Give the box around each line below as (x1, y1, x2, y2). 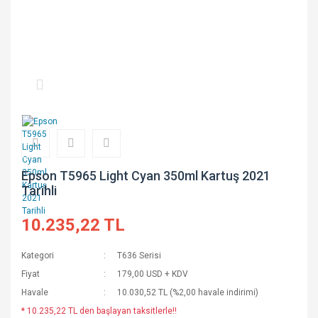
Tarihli (21, 183, 57, 198)
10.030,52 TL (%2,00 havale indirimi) (117, 287, 259, 297)
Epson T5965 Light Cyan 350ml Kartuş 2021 (21, 168, 270, 183)
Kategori (21, 251, 54, 261)
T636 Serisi (117, 251, 162, 261)
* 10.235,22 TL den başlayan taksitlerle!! (21, 306, 177, 316)
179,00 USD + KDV (117, 269, 189, 279)
